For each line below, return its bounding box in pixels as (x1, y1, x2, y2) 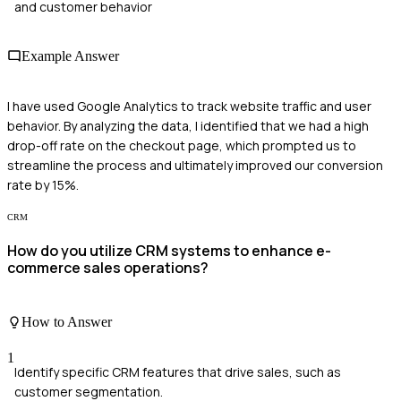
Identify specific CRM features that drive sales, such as (14, 363, 341, 380)
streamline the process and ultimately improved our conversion (7, 156, 383, 174)
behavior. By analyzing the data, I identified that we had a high (7, 116, 369, 134)
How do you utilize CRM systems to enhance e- (7, 240, 331, 260)
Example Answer (21, 48, 119, 64)
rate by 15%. (7, 175, 79, 193)
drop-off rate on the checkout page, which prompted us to (7, 136, 356, 154)
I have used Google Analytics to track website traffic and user (7, 97, 371, 115)
